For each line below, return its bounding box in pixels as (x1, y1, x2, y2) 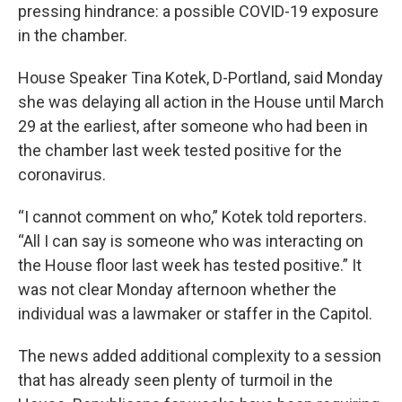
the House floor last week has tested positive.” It (18, 256, 362, 275)
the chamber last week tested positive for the (18, 141, 342, 160)
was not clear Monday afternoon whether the (18, 280, 336, 299)
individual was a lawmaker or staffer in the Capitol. (18, 304, 372, 323)
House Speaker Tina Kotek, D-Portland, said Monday (18, 68, 383, 87)
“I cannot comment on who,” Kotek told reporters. (18, 207, 367, 226)
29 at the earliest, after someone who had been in (18, 117, 368, 135)
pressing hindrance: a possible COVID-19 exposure (18, 2, 379, 21)
